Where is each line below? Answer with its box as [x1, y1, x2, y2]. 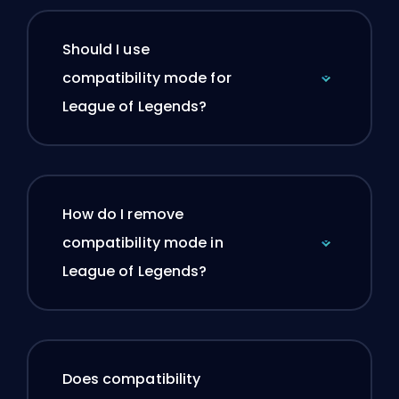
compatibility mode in [61, 232, 224, 254]
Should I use [61, 39, 150, 61]
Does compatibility [61, 369, 201, 390]
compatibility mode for [61, 68, 232, 89]
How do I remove [61, 204, 183, 225]
